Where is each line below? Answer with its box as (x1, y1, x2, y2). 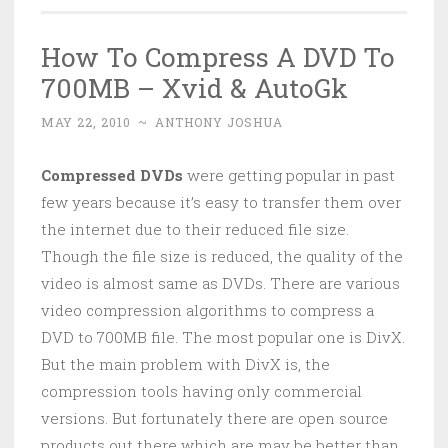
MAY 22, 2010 (41, 114, 131, 131)
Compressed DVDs (41, 165, 183, 186)
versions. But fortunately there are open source (41, 408, 388, 429)
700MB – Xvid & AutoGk (41, 70, 348, 106)
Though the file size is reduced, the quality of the (41, 246, 403, 267)
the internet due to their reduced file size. (41, 219, 349, 240)
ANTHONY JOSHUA (155, 114, 283, 131)
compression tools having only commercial (41, 381, 362, 402)
